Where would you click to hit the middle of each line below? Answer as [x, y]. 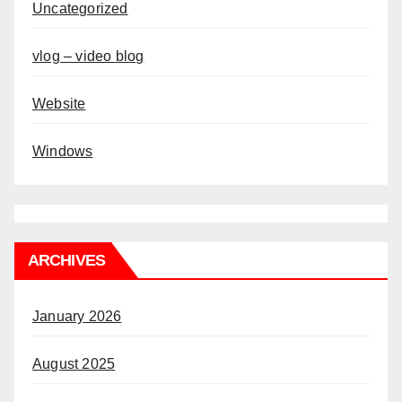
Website [59, 103]
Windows [63, 151]
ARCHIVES [66, 260]
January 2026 [77, 316]
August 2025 [74, 363]
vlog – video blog [88, 56]
